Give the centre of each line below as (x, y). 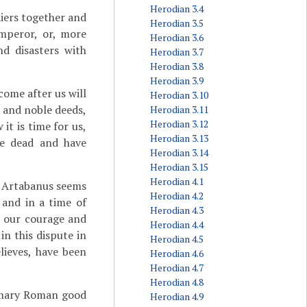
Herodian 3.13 (179, 138)
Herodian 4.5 (176, 239)
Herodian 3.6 (176, 37)
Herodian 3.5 (176, 23)
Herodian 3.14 (179, 152)
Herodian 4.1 (176, 181)
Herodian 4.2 (176, 196)
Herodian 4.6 (176, 253)
